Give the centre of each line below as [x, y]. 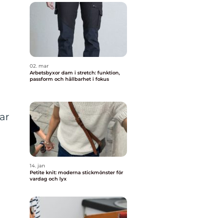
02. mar [39, 66]
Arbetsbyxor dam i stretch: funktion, [75, 73]
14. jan [37, 166]
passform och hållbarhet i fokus [69, 79]
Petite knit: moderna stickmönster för [76, 173]
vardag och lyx [48, 179]
